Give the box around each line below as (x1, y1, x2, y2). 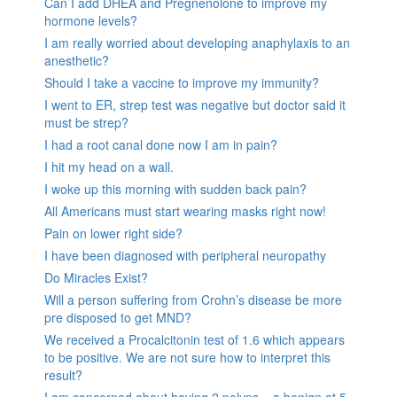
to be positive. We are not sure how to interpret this (44, 347, 331, 366)
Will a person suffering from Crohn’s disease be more (44, 290, 342, 308)
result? (44, 365, 82, 384)
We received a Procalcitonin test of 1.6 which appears (44, 330, 345, 348)
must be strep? (44, 113, 128, 131)
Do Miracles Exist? (44, 268, 148, 286)
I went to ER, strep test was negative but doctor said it (44, 95, 346, 113)
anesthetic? (44, 51, 109, 69)
